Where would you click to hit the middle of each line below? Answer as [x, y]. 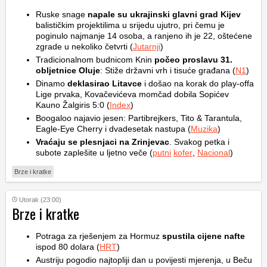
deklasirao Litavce [103, 83]
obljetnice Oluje [68, 70]
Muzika [204, 129]
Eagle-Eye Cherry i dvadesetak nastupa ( [113, 129]
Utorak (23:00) [40, 200]
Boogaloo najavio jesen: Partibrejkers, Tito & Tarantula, [139, 118]
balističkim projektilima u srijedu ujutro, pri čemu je [130, 25]
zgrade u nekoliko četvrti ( [84, 46]
